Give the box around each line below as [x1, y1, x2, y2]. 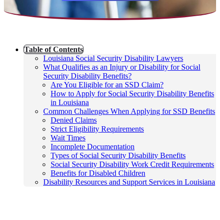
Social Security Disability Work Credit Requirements [51, 160, 214, 168]
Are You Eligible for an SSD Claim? [51, 80, 164, 89]
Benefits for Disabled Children [51, 168, 145, 177]
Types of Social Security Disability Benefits [51, 151, 186, 160]
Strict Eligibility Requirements [51, 124, 144, 133]
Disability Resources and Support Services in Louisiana [43, 177, 215, 186]
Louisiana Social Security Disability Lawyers [43, 54, 183, 62]
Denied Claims [51, 115, 97, 124]
